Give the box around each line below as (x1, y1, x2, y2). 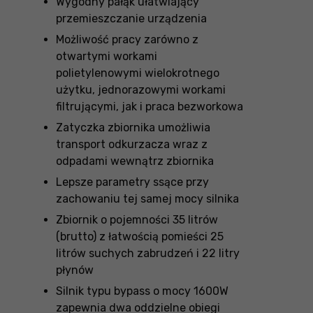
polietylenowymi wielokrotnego (56, 66, 219, 80)
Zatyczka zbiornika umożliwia (56, 121, 210, 134)
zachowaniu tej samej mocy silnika (56, 192, 239, 205)
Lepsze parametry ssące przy (56, 175, 209, 189)
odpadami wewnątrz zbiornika (56, 154, 214, 168)
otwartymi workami (56, 50, 157, 63)
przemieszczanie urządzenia (56, 12, 207, 25)
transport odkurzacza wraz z (56, 138, 208, 151)
